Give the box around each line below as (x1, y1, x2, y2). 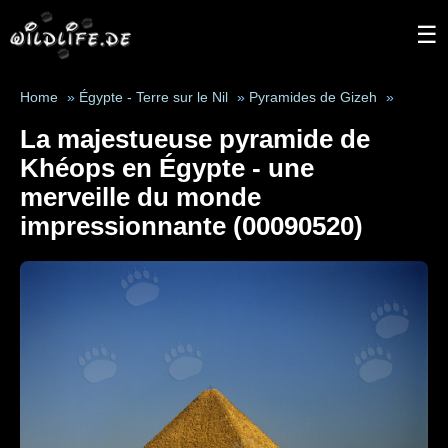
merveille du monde (20, 183, 261, 211)
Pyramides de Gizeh (249, 90, 377, 105)
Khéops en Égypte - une (20, 154, 314, 182)
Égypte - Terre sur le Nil (79, 90, 228, 105)
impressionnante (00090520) (20, 212, 363, 240)
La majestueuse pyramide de (20, 125, 370, 153)
